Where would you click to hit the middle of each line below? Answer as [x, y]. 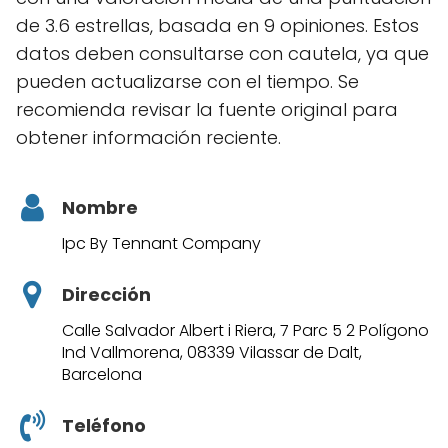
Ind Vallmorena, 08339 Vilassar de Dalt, [212, 352]
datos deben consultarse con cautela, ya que [222, 54]
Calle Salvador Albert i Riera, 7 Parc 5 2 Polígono [245, 330]
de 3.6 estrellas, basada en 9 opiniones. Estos [217, 26]
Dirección [106, 294]
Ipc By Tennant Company [161, 243]
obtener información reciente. [148, 138]
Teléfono [104, 425]
